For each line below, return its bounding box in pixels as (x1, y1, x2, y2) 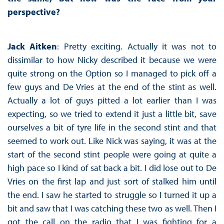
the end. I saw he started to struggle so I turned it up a (7, 189, 217, 201)
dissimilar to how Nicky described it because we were (7, 54, 217, 66)
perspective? (7, 6, 60, 18)
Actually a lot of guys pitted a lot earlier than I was (7, 94, 217, 106)
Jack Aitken (7, 40, 57, 52)
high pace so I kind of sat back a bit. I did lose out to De (7, 162, 217, 174)
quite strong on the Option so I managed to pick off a (7, 67, 217, 79)
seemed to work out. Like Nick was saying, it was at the (7, 135, 217, 147)
